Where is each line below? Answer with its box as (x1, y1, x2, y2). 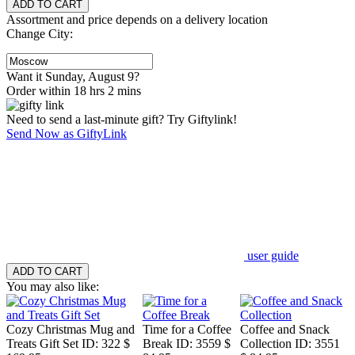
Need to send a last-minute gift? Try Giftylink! (6, 112, 237, 126)
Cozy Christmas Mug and (6, 322, 135, 336)
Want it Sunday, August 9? (6, 69, 139, 83)
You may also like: (6, 279, 99, 293)
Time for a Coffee (142, 322, 231, 336)
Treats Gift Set (6, 336, 78, 350)
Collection (240, 336, 292, 350)
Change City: (6, 26, 73, 40)
